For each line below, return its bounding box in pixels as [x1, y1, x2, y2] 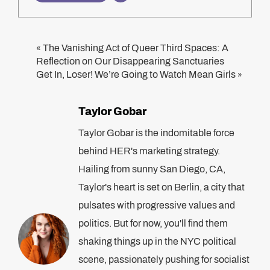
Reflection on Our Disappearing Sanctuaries [36, 56, 224, 66]
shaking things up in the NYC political [78, 236, 236, 246]
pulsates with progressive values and [78, 200, 235, 210]
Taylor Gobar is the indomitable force [78, 128, 234, 138]
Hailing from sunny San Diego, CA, [78, 164, 225, 174]
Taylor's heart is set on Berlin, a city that [78, 182, 245, 192]
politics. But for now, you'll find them [78, 218, 228, 228]
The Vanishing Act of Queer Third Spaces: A [43, 43, 228, 53]
